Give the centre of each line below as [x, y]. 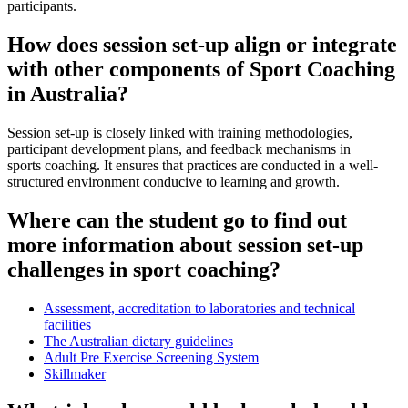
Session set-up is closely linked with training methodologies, [180, 132]
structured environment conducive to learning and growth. [173, 181]
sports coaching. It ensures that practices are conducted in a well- [193, 165]
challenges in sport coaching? [144, 269]
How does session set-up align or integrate [202, 44]
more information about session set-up [185, 245]
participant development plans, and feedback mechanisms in [179, 148]
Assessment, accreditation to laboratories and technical [199, 308]
